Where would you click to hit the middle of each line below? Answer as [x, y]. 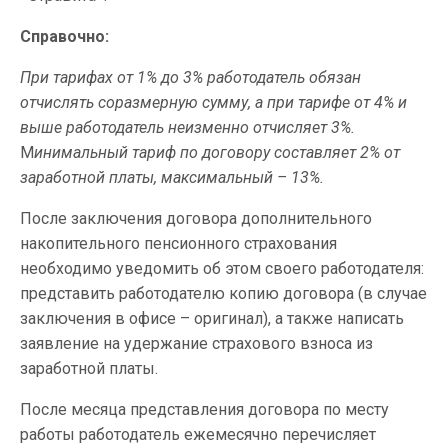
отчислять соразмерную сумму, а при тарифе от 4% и [213, 102]
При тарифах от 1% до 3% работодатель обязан [190, 77]
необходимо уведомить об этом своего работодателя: [222, 268]
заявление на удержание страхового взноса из [196, 343]
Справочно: [64, 36]
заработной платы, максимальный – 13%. [172, 177]
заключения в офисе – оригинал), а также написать [212, 318]
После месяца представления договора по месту [204, 409]
